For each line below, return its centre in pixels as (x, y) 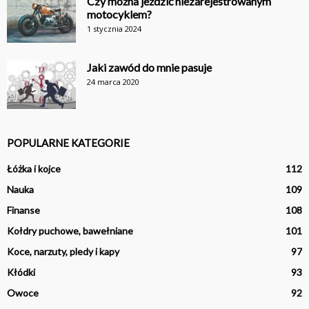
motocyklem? (119, 14)
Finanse (23, 210)
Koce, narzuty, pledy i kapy (63, 251)
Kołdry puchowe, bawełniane (70, 230)
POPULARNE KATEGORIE (68, 142)
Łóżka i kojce (34, 168)
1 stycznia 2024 (114, 28)
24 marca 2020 (113, 81)
